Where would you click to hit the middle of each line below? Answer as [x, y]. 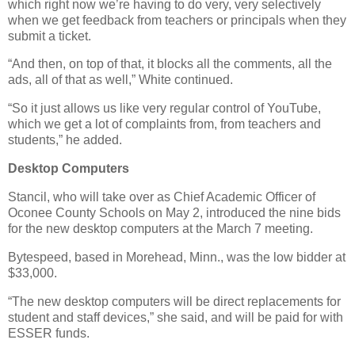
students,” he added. [65, 140]
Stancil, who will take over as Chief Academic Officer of [162, 197]
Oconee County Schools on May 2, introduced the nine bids [174, 212]
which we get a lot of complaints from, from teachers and [164, 124]
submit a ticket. [50, 36]
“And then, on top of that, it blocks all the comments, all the [170, 64]
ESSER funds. [49, 333]
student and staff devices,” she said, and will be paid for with [176, 317]
